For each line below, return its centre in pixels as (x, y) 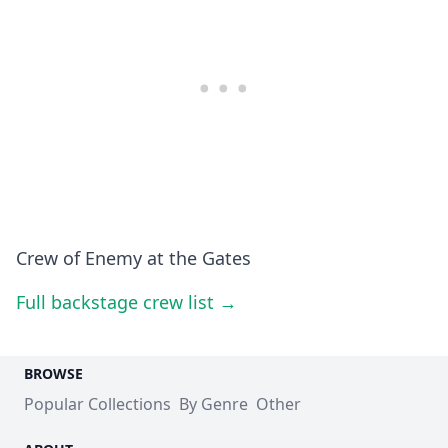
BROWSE (53, 373)
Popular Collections (97, 403)
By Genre (213, 403)
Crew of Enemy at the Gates (133, 257)
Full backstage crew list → (126, 301)
